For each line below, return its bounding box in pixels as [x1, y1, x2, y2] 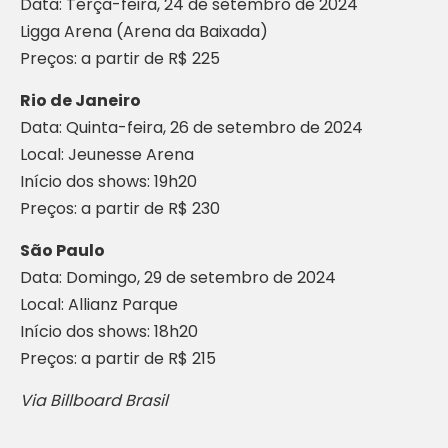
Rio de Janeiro [20, 89, 141, 112]
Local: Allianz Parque [20, 293, 178, 316]
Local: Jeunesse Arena [20, 143, 194, 166]
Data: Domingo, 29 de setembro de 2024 [20, 266, 336, 289]
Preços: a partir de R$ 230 [20, 197, 220, 220]
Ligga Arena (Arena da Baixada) [20, 20, 268, 43]
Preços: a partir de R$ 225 [20, 47, 220, 70]
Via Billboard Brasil [20, 389, 168, 412]
